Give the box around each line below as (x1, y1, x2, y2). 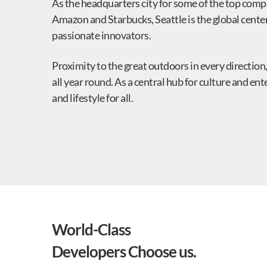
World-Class (52, 220, 131, 240)
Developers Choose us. (52, 242, 196, 262)
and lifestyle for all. (52, 91, 133, 104)
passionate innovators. (52, 29, 151, 42)
